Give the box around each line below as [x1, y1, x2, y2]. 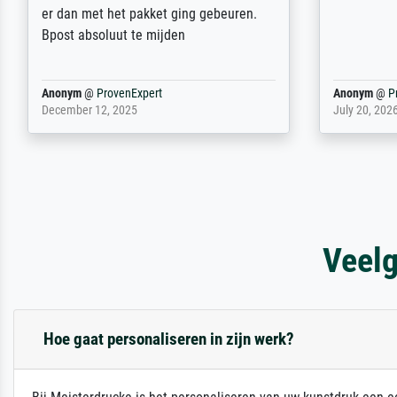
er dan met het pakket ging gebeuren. [42, 4, 258, 22]
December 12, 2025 [42, 102, 138, 118]
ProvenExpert [97, 85, 163, 101]
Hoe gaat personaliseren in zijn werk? [43, 328, 294, 349]
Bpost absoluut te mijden [42, 26, 186, 43]
